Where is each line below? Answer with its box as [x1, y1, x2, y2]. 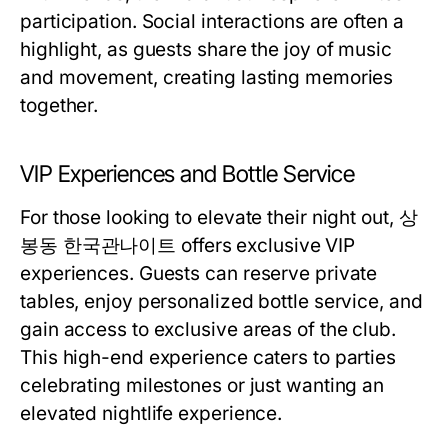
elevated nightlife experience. [20, 402, 283, 425]
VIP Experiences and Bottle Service [20, 160, 356, 188]
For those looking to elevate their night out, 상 [20, 206, 418, 229]
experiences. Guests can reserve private [20, 262, 378, 285]
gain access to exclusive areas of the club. [20, 318, 396, 341]
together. [20, 94, 99, 117]
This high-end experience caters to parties [20, 346, 397, 369]
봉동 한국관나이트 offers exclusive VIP [20, 234, 356, 257]
